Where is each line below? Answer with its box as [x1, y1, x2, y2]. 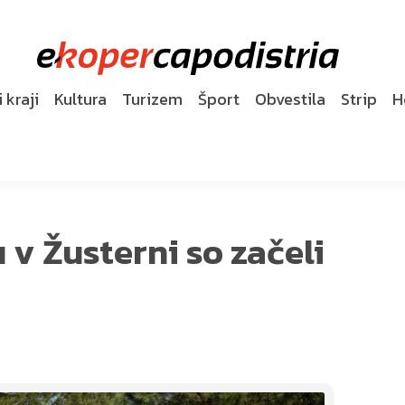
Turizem [122, 86, 183, 111]
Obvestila [255, 86, 325, 111]
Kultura [54, 86, 107, 111]
